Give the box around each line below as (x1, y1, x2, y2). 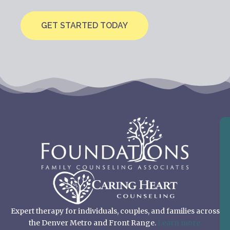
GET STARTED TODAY (41, 21, 128, 30)
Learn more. (157, 218, 202, 228)
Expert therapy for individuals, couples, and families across (10, 206, 220, 216)
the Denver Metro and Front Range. (28, 218, 158, 228)
